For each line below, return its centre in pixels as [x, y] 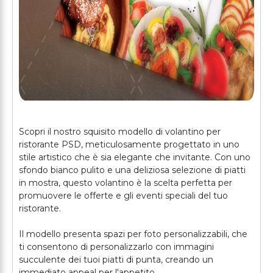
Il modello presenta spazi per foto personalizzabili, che [133, 234]
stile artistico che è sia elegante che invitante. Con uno [135, 157]
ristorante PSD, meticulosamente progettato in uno [129, 144]
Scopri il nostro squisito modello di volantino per [120, 132]
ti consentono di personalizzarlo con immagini [116, 247]
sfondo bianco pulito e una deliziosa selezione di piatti [132, 170]
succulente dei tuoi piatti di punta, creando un [116, 260]
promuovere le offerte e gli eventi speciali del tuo [123, 196]
